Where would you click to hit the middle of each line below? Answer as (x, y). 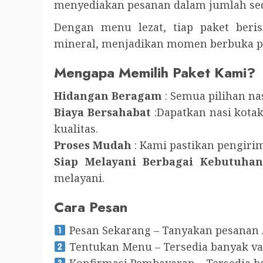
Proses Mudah (93, 145)
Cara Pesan (91, 207)
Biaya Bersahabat (102, 112)
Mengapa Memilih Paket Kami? (155, 73)
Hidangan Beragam (108, 96)
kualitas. (76, 129)
